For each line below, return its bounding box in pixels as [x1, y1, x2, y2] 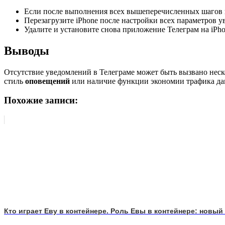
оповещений [25, 76, 70, 85]
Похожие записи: [4, 95, 78, 106]
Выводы [4, 44, 49, 57]
